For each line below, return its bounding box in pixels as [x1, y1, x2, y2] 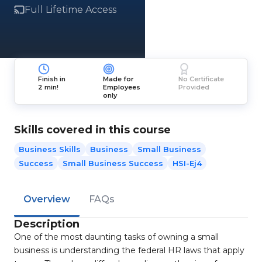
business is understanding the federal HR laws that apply [14, 245, 244, 256]
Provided [178, 83, 209, 91]
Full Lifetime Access [25, 4, 116, 15]
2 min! [38, 83, 59, 91]
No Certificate [178, 75, 224, 83]
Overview [23, 194, 70, 205]
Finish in [38, 75, 66, 83]
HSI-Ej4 [173, 158, 202, 168]
